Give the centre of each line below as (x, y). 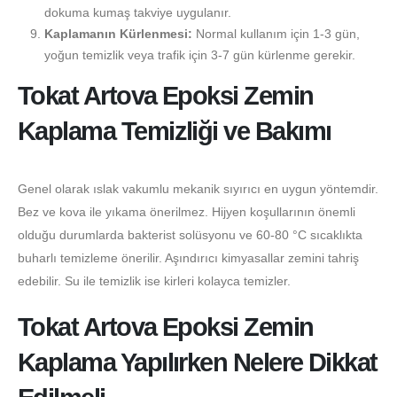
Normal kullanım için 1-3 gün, (276, 33)
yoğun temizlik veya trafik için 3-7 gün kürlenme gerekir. (199, 54)
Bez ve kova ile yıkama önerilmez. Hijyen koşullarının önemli (187, 212)
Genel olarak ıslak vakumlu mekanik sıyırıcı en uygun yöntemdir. (198, 189)
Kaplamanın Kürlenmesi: (118, 33)
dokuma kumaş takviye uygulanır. (137, 12)
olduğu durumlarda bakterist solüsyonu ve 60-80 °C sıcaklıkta (190, 235)
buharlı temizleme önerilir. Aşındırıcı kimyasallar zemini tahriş (188, 258)
